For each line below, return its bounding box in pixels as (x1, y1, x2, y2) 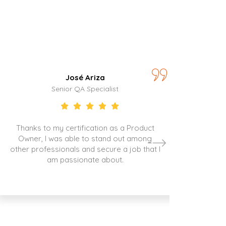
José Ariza (66, 73, 105, 83)
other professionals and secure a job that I (10, 144, 161, 154)
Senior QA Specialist (51, 84, 119, 94)
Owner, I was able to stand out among (18, 134, 152, 144)
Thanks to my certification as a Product (16, 123, 155, 133)
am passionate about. (47, 155, 124, 165)
